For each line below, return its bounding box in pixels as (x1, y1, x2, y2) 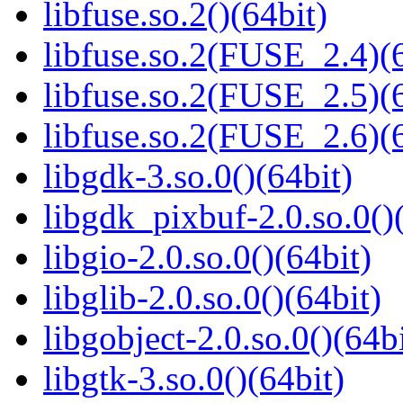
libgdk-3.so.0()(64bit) (43, 157, 353, 196)
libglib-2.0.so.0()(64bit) (43, 278, 381, 318)
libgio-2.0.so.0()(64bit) (43, 237, 372, 277)
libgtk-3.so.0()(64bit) (43, 359, 345, 399)
